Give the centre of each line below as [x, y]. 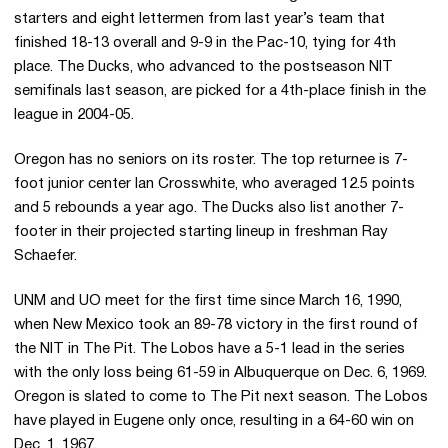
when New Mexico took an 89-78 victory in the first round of [216, 325]
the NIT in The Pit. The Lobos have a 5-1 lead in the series [209, 349]
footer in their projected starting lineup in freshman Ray [201, 232]
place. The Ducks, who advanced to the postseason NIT [203, 67]
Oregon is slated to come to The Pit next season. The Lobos [221, 397]
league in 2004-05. [74, 115]
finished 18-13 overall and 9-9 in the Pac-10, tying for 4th [205, 43]
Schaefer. [45, 256]
